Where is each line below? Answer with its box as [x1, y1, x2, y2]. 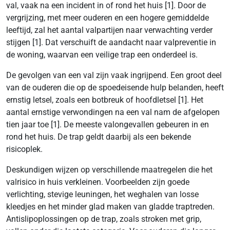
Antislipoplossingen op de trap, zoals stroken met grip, [6, 214, 201, 224]
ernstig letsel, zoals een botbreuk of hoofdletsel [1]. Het [6, 95, 203, 105]
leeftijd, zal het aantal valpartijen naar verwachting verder [6, 25, 213, 35]
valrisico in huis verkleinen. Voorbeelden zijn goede [6, 177, 189, 187]
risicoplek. [6, 144, 43, 154]
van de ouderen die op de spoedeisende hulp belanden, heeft [6, 83, 224, 92]
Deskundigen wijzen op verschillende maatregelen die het [6, 165, 213, 175]
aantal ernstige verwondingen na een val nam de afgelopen [6, 107, 220, 117]
